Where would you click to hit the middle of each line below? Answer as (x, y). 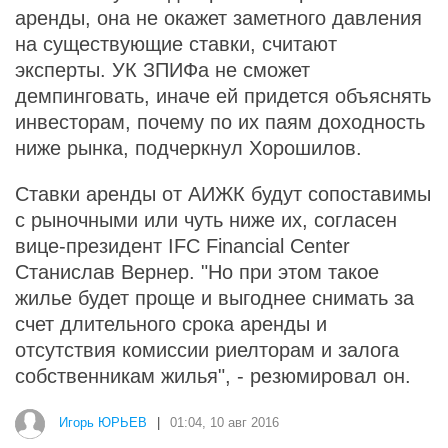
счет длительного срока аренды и (171, 324)
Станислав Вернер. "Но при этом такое (197, 272)
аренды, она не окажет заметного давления (218, 18)
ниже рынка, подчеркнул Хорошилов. (188, 148)
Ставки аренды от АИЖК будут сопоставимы (223, 194)
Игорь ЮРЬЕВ (103, 423)
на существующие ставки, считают (176, 44)
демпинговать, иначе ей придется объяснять (223, 96)
